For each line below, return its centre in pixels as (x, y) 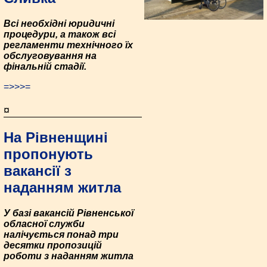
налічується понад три (61, 235)
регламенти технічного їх (68, 45)
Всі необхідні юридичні (59, 24)
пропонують (48, 154)
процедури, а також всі (60, 35)
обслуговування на (50, 56)
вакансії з (38, 171)
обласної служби (44, 224)
